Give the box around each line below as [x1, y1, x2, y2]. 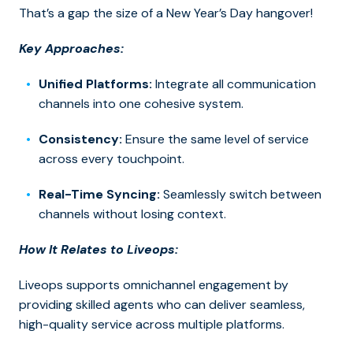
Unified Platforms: [39, 76, 152, 93]
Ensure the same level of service [122, 131, 309, 148]
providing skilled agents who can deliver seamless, [19, 296, 305, 314]
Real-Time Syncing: [39, 186, 160, 203]
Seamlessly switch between [160, 186, 321, 203]
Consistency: [39, 131, 122, 148]
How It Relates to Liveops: [19, 241, 178, 258]
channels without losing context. [39, 206, 226, 223]
